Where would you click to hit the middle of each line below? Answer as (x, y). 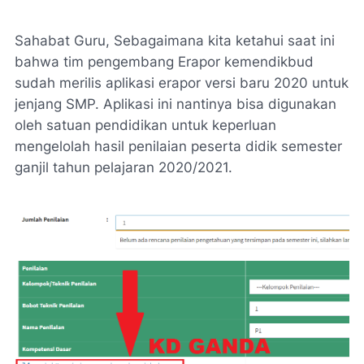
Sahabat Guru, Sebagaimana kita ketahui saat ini (175, 41)
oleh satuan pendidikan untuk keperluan (145, 125)
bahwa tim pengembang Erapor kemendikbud (164, 62)
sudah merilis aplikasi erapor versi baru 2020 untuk (182, 83)
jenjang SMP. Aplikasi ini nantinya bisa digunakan (175, 104)
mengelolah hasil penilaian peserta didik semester (178, 146)
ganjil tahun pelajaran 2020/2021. (123, 167)
